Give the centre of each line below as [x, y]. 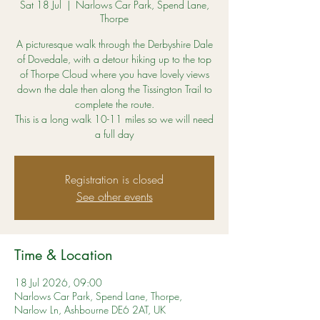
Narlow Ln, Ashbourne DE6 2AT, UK [90, 310]
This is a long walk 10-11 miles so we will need [114, 119]
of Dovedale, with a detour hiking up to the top [114, 59]
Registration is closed [114, 179]
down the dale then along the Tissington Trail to [114, 89]
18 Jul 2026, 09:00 [58, 282]
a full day [114, 134]
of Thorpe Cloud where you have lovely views [114, 74]
